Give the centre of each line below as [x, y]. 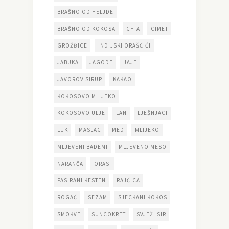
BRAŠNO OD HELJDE [85, 12]
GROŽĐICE [72, 46]
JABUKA [68, 63]
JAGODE [101, 63]
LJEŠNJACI [153, 113]
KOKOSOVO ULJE [81, 113]
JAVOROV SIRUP [80, 79]
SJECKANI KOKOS [143, 198]
